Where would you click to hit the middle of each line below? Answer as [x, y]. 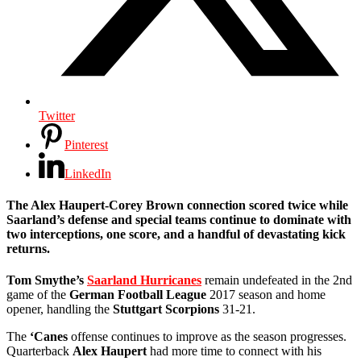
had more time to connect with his [234, 351]
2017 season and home [266, 295]
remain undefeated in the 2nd [277, 280]
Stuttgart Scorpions [166, 309]
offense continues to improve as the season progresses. [207, 337]
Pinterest [86, 144]
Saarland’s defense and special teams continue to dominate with [179, 220]
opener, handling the [60, 309]
